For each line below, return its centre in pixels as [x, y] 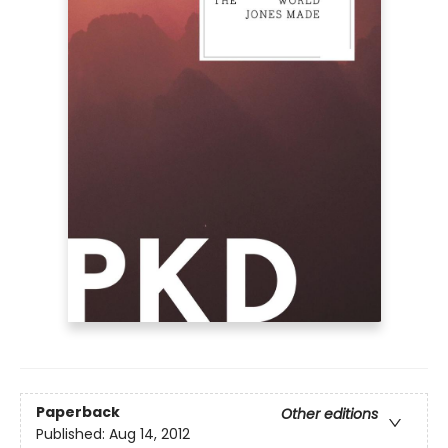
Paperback [78, 411]
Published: [72, 433]
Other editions [329, 413]
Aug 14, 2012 [149, 433]
